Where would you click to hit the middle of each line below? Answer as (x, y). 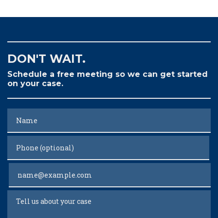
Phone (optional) (39, 141)
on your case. (35, 84)
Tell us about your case (51, 196)
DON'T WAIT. (46, 59)
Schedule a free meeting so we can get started (108, 74)
